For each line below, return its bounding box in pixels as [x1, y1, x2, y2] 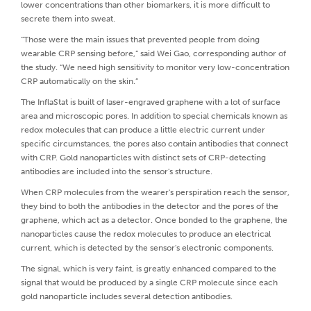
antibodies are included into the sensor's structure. [21, 166, 212, 176]
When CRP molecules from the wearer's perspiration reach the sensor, [21, 187, 289, 197]
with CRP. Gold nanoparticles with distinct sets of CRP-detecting [21, 152, 266, 162]
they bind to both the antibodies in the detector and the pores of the [21, 201, 278, 211]
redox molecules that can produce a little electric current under [21, 124, 265, 135]
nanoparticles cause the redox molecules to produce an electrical [21, 228, 271, 239]
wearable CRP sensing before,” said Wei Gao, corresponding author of [21, 48, 286, 58]
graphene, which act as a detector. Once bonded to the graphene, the [21, 215, 287, 225]
